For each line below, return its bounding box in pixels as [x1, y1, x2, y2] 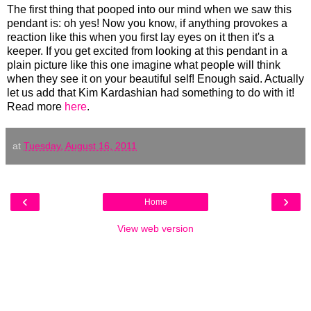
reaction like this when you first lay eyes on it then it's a [7, 31, 274, 43]
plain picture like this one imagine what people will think [7, 58, 280, 71]
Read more [7, 100, 65, 112]
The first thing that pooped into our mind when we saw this [7, 3, 292, 15]
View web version [117, 222, 194, 234]
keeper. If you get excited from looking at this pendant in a [7, 44, 287, 57]
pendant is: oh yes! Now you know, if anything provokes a [7, 17, 287, 29]
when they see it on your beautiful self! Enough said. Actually [7, 72, 304, 85]
